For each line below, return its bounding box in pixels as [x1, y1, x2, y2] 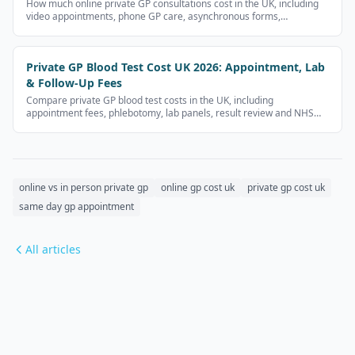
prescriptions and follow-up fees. [26, 22, 170, 36]
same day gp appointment [19, 200, 134, 213]
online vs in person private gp [19, 181, 148, 194]
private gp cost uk [247, 181, 325, 194]
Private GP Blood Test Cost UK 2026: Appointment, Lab [26, 59, 325, 74]
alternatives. [26, 119, 81, 132]
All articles [25, 242, 81, 257]
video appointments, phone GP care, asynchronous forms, [26, 10, 281, 23]
